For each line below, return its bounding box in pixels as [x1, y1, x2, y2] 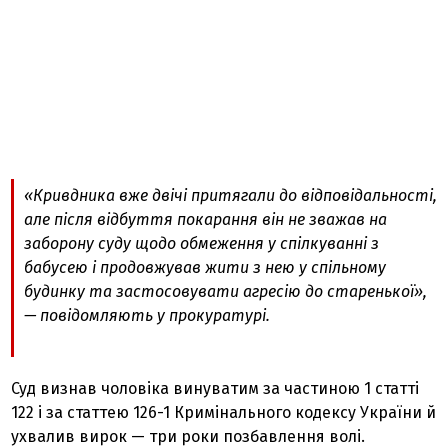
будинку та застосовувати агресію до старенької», [24, 282, 428, 301]
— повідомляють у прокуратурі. [24, 306, 271, 325]
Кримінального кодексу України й [170, 403, 437, 422]
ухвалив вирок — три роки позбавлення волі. [11, 427, 366, 446]
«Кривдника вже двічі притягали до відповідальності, [24, 186, 438, 205]
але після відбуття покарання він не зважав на [24, 210, 388, 229]
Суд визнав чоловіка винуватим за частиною [11, 379, 365, 398]
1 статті [364, 379, 420, 398]
